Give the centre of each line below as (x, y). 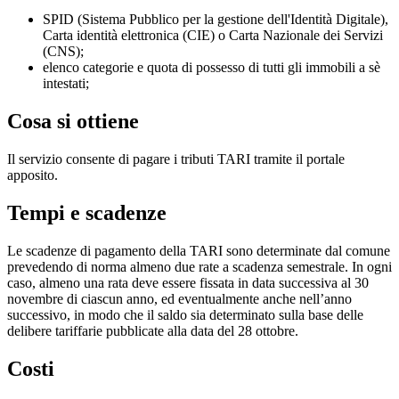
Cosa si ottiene (73, 122)
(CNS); (63, 52)
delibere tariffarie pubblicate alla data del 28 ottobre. (153, 330)
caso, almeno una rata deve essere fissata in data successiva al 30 (188, 282)
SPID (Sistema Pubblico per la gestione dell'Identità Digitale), (216, 20)
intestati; (66, 84)
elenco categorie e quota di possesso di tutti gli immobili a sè (212, 68)
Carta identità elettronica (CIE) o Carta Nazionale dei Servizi (213, 36)
